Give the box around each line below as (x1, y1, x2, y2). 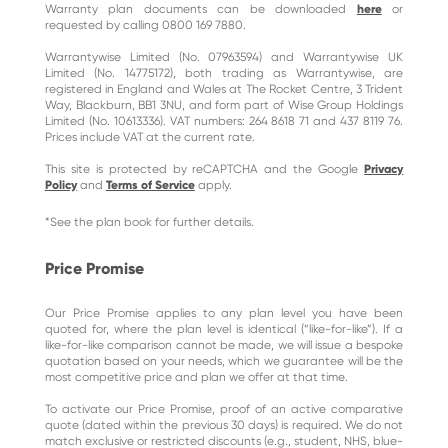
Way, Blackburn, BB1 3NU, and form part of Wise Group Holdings (44, 98, 404, 112)
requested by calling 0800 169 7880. (44, 18, 246, 32)
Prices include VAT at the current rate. (44, 130, 255, 144)
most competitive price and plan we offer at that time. (44, 370, 348, 384)
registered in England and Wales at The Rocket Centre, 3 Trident (44, 82, 404, 96)
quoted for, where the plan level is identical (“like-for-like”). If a (44, 322, 404, 336)
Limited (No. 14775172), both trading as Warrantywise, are (44, 66, 404, 80)
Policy (44, 178, 77, 192)
